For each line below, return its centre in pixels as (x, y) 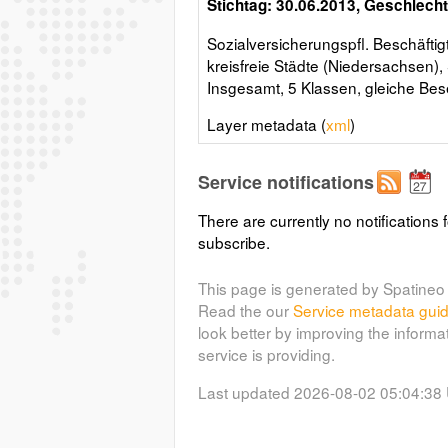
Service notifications (285, 181)
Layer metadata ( (266, 123)
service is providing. (266, 354)
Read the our (245, 310)
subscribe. (233, 241)
